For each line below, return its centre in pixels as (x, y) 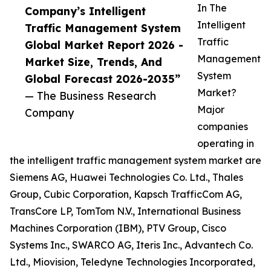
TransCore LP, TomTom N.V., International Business (125, 211)
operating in (226, 144)
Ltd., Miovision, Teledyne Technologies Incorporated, (132, 262)
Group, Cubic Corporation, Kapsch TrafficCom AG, (126, 194)
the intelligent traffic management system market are (135, 161)
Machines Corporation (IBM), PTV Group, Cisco (118, 228)
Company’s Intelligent (85, 11)
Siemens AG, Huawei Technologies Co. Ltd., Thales (126, 178)
